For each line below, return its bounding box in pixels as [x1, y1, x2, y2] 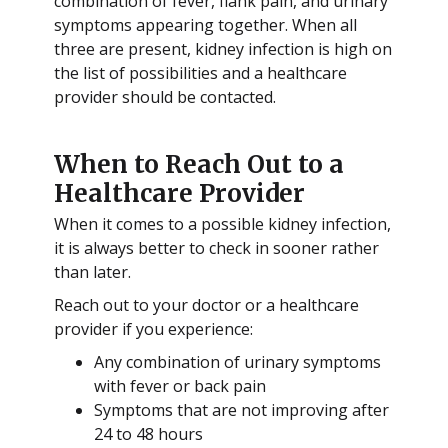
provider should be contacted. [53, 85, 276, 108]
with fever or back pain [93, 374, 266, 397]
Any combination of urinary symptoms [93, 350, 381, 373]
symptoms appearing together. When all [53, 13, 357, 36]
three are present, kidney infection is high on [53, 37, 392, 60]
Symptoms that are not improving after [93, 398, 389, 421]
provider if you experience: [53, 318, 253, 341]
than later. [53, 261, 131, 284]
